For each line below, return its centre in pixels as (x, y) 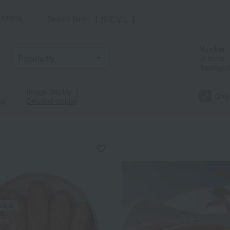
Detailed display (52, 101)
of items (212, 58)
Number (212, 49)
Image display (49, 92)
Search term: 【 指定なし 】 (93, 19)
